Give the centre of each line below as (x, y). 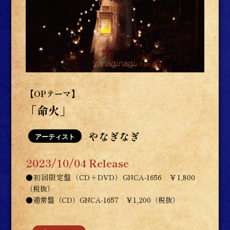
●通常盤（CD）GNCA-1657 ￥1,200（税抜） (103, 199)
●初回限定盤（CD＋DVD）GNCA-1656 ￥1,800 (111, 177)
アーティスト (55, 137)
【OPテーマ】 (53, 93)
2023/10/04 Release (78, 163)
